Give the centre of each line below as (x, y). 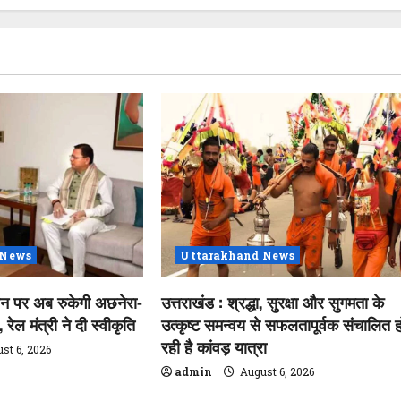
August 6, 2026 (276, 371)
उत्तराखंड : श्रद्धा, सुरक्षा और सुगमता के (273, 301)
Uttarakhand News (238, 255)
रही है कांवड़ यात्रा (214, 346)
